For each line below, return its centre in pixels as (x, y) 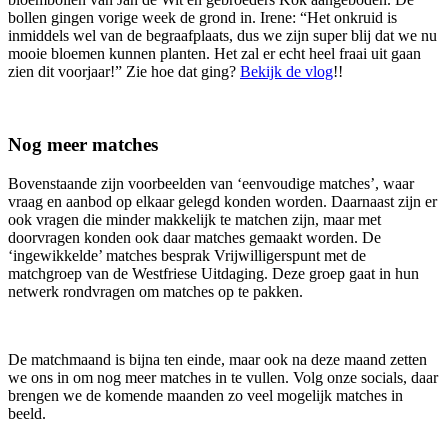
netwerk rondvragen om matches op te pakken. (155, 291)
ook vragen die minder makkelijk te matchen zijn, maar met (194, 219)
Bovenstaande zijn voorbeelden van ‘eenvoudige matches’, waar (211, 183)
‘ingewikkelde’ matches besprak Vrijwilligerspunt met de (187, 255)
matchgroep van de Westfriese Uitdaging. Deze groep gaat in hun (213, 273)
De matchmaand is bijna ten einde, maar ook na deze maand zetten (217, 359)
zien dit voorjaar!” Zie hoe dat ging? (124, 72)
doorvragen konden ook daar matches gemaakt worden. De (194, 237)
